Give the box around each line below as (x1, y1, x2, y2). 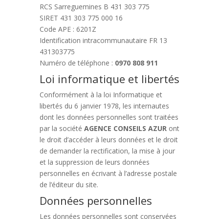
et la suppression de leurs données (39, 157, 150, 167)
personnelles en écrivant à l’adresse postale (39, 169, 177, 178)
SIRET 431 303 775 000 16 (39, 13, 123, 22)
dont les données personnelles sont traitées (39, 112, 178, 122)
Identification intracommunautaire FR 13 (39, 36, 167, 45)
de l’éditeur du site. (39, 180, 98, 189)
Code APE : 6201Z (39, 24, 96, 34)
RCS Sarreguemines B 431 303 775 (39, 2, 150, 11)
